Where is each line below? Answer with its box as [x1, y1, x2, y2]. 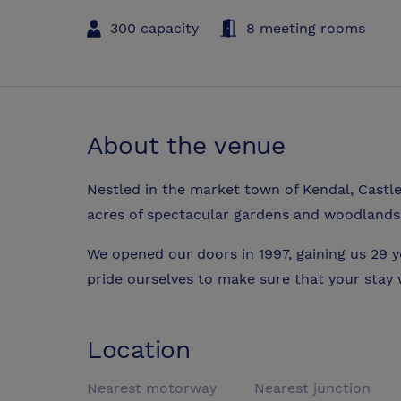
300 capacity [110, 19, 199, 37]
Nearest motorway [87, 380, 217, 397]
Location [87, 335, 191, 365]
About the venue [87, 130, 286, 160]
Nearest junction [254, 380, 371, 397]
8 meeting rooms [246, 19, 365, 37]
